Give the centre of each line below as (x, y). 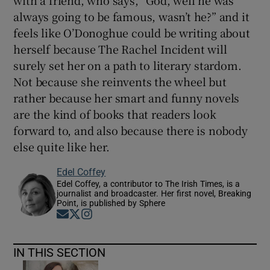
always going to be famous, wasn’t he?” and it (131, 17)
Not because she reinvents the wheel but (120, 82)
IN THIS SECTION (60, 253)
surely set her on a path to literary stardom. (127, 65)
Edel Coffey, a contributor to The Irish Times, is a (149, 184)
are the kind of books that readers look (115, 114)
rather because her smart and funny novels (127, 98)
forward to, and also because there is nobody (130, 130)
